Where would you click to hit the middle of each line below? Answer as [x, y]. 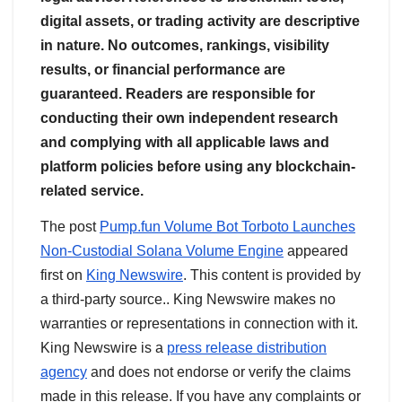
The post [70, 226]
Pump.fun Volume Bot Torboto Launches [227, 226]
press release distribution [247, 347]
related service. [92, 191]
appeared [316, 250]
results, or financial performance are [163, 70]
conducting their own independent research [189, 118]
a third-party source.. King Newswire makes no [188, 299]
